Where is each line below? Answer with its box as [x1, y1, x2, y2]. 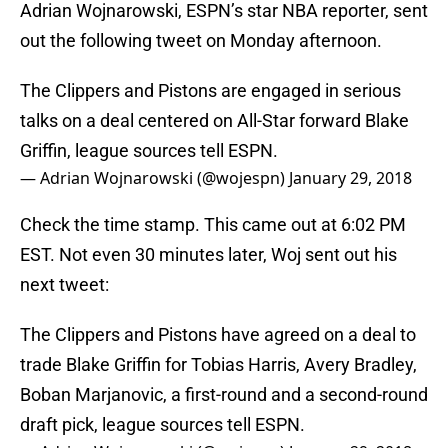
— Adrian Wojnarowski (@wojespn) [20, 167, 289, 190]
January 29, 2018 [289, 167, 412, 190]
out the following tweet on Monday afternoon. [20, 30, 382, 52]
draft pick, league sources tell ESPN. [20, 414, 305, 436]
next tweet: [20, 274, 109, 296]
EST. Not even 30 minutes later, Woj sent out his [20, 244, 397, 266]
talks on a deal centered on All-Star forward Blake [20, 110, 409, 132]
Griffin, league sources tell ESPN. [20, 140, 278, 162]
